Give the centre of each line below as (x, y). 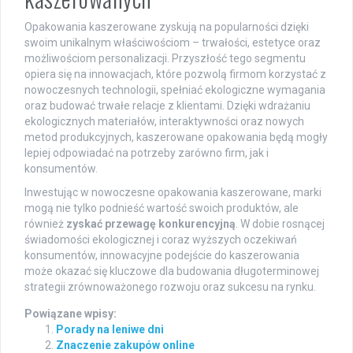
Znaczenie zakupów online (125, 345)
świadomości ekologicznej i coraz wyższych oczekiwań (161, 239)
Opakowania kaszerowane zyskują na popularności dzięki (167, 26)
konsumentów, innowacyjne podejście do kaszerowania (162, 255)
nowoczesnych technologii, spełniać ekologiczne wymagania (175, 89)
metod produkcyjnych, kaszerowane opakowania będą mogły (176, 137)
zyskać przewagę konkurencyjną (151, 223)
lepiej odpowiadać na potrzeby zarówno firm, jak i (147, 152)
